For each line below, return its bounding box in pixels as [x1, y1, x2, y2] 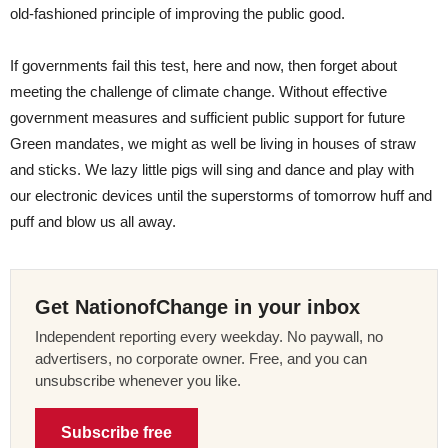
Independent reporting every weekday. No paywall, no [35, 327, 383, 345]
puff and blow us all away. [10, 212, 176, 230]
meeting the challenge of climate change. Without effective [10, 82, 387, 100]
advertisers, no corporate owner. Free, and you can [35, 349, 367, 367]
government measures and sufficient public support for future [10, 108, 405, 126]
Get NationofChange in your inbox [35, 295, 360, 318]
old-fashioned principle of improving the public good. [10, 4, 345, 22]
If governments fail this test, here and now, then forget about [10, 56, 397, 74]
